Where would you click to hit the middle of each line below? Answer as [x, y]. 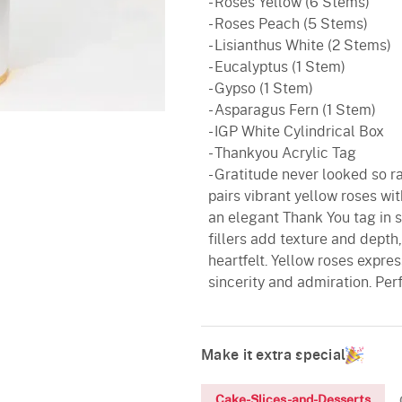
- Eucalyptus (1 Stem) [277, 67]
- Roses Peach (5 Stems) [288, 24]
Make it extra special [274, 355]
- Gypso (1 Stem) [261, 89]
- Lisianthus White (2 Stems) [300, 46]
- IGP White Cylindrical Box [296, 132]
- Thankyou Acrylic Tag [282, 153]
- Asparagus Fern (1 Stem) [292, 110]
